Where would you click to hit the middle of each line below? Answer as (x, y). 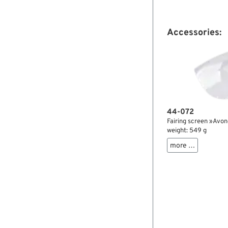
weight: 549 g (187, 131)
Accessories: (194, 33)
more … (182, 146)
